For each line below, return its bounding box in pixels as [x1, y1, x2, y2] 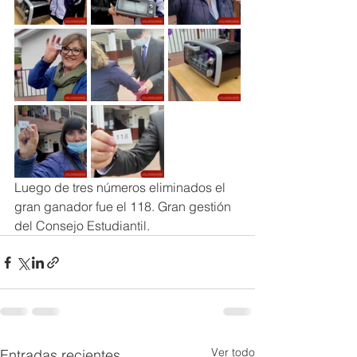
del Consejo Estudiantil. [14, 218, 150, 233]
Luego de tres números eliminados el [14, 179, 229, 195]
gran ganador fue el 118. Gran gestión [14, 198, 234, 214]
